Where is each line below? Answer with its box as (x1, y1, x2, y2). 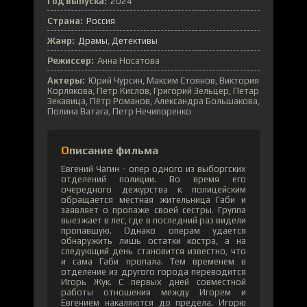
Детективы (112, 35, 158, 46)
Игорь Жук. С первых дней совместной (61, 276, 246, 287)
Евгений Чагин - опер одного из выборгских (61, 163, 246, 174)
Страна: (47, 15, 83, 26)
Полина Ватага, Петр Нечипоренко (47, 106, 191, 116)
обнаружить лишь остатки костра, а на (61, 235, 246, 246)
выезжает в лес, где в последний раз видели (61, 214, 246, 225)
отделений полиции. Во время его (61, 173, 246, 184)
